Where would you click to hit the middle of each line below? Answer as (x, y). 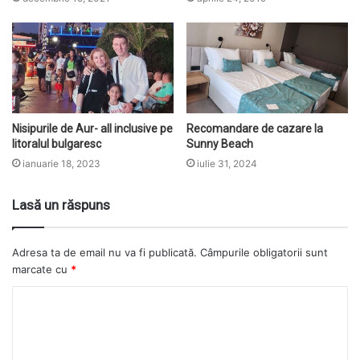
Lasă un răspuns (61, 205)
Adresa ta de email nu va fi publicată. (104, 253)
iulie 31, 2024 (227, 164)
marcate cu (41, 270)
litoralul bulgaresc (57, 144)
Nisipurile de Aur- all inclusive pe (92, 129)
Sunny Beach (220, 144)
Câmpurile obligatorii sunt (262, 253)
